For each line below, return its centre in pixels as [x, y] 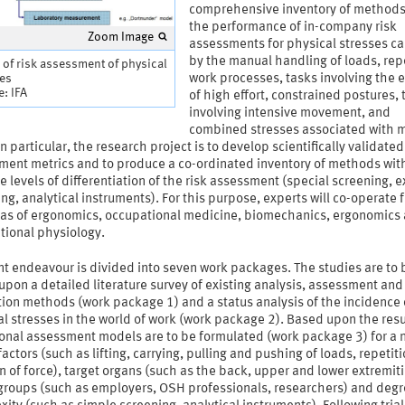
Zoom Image [120, 38]
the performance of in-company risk [292, 28]
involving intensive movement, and [289, 114]
